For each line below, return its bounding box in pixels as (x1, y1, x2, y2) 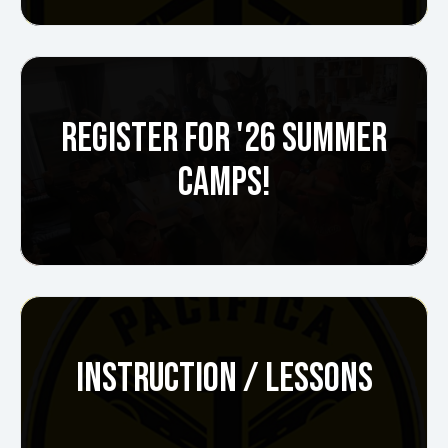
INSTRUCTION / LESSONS (75, 355, 373, 404)
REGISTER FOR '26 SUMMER (61, 115, 387, 164)
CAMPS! (177, 159, 271, 208)
